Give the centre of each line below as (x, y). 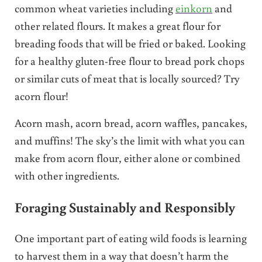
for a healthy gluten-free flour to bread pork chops (129, 60)
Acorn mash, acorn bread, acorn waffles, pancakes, (131, 122)
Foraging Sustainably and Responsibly (125, 207)
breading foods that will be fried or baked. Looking (130, 43)
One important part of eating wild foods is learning (130, 238)
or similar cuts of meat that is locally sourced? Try (127, 78)
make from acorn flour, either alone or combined (127, 157)
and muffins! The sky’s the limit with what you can (130, 140)
